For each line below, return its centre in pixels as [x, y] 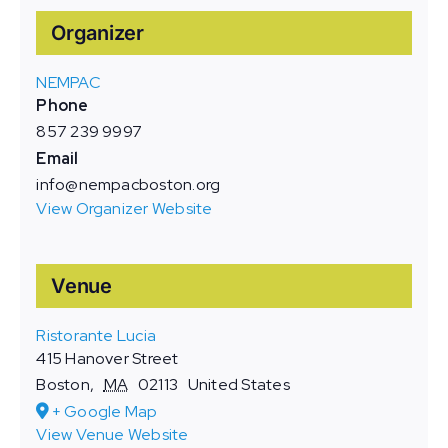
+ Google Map [104, 412]
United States [238, 385]
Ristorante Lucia [96, 336]
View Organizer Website [124, 209]
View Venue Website [112, 435]
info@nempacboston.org [128, 185]
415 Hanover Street [107, 359]
